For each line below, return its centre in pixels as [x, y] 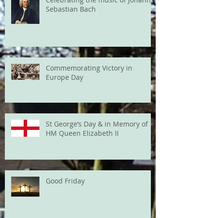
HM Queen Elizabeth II [82, 133]
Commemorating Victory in [89, 68]
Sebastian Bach [71, 9]
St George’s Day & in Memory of [97, 124]
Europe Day [64, 77]
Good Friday [65, 181]
